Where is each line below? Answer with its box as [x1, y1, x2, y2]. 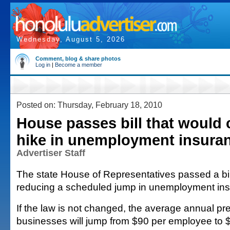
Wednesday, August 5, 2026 [16, 35, 125, 43]
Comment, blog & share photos [35, 55, 121, 62]
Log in [35, 62, 50, 68]
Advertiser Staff [16, 148, 85, 158]
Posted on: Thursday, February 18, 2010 [16, 100, 162, 109]
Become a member [55, 62, 102, 68]
